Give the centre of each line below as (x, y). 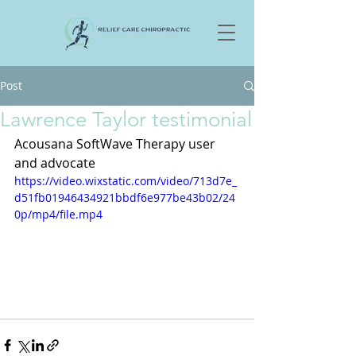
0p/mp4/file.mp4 (58, 214)
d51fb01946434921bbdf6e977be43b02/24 (125, 197)
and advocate (55, 163)
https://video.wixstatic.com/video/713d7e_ (126, 181)
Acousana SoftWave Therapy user (116, 144)
